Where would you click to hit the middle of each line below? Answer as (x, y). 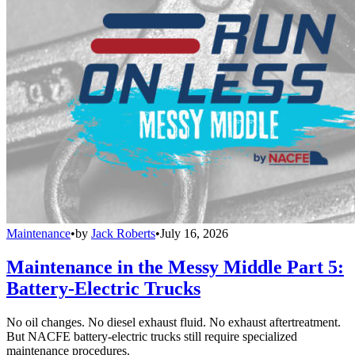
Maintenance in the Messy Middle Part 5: (175, 267)
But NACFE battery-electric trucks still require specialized (152, 336)
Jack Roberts (123, 233)
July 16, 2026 (194, 233)
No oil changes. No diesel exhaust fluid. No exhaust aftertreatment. (174, 322)
